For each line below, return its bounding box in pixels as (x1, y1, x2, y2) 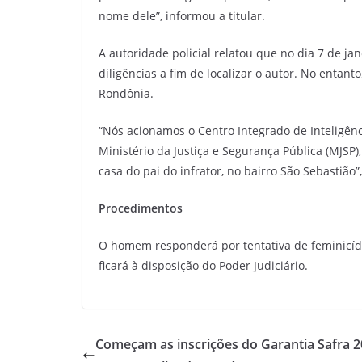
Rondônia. (99, 85, 154, 101)
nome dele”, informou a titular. (99, 7, 265, 23)
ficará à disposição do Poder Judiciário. (99, 257, 308, 273)
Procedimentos (99, 200, 183, 216)
